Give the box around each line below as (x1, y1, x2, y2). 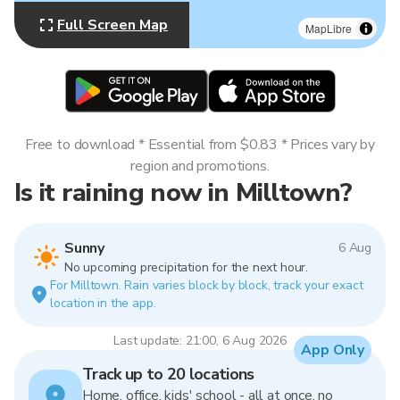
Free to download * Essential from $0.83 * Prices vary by (25, 135, 375, 154)
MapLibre (305, 21, 352, 36)
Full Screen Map (57, 15, 168, 35)
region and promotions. (130, 156, 270, 176)
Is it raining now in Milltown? (14, 175, 353, 210)
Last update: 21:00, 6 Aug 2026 (113, 332, 287, 349)
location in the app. (50, 295, 156, 312)
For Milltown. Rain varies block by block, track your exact (50, 277, 363, 294)
